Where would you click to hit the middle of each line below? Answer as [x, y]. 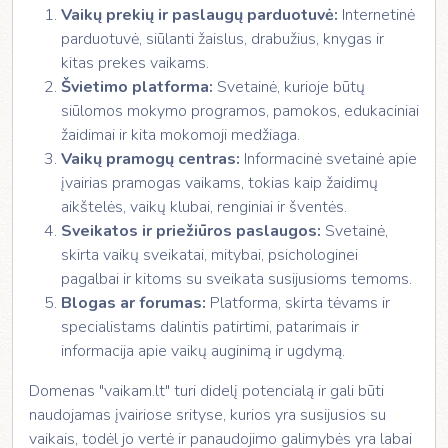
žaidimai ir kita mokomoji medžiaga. [180, 135]
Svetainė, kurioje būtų [289, 87]
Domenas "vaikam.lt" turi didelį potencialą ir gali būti [206, 391]
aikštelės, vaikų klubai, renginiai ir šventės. [204, 207]
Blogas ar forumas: [133, 303]
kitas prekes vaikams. [135, 63]
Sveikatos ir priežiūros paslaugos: [191, 231]
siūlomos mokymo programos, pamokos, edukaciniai [240, 111]
